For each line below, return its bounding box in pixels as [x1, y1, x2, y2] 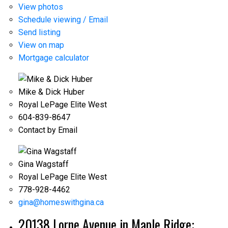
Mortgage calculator [18, 52, 89, 63]
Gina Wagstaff [18, 159, 69, 169]
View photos [18, 2, 63, 12]
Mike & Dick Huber [18, 87, 84, 97]
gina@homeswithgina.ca [18, 197, 104, 208]
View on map [18, 40, 64, 50]
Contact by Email [18, 125, 77, 135]
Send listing [18, 27, 61, 37]
